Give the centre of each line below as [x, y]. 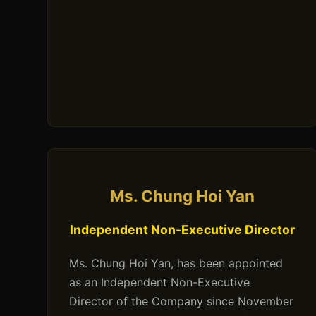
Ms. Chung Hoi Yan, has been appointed [176, 263]
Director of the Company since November [182, 302]
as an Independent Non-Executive [160, 282]
